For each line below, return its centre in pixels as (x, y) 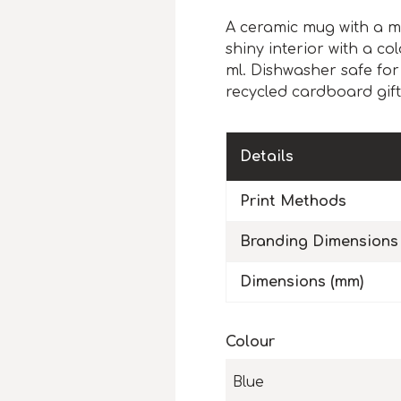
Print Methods (293, 202)
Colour (250, 342)
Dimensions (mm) (302, 282)
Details (267, 157)
